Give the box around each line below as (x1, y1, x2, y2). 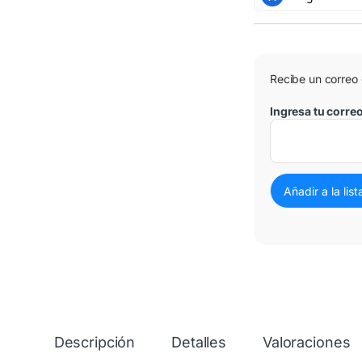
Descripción (53, 334, 136, 351)
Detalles (171, 334, 227, 351)
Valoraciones (263, 334, 351, 351)
